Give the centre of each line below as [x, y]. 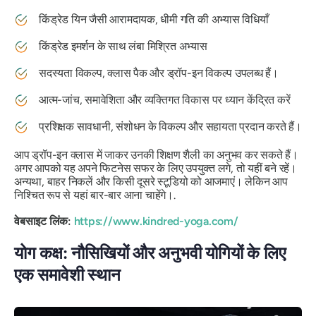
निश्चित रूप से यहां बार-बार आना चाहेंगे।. [95, 195]
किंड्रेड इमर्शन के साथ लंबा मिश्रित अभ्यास [123, 46]
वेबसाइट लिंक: [44, 221]
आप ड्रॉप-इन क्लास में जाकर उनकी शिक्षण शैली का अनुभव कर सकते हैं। [156, 154]
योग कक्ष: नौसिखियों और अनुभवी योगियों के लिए [150, 253]
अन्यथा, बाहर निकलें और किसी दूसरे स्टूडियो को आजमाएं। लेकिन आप [151, 181]
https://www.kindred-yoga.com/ [156, 221]
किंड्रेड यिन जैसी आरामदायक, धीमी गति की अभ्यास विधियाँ [154, 19]
